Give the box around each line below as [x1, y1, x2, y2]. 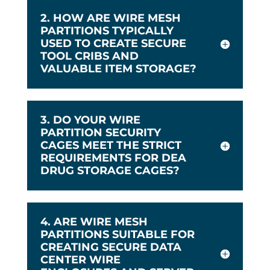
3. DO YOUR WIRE [40, 113, 140, 127]
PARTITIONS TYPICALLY [40, 24, 174, 38]
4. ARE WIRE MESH [40, 215, 148, 229]
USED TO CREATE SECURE [40, 37, 186, 51]
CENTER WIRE [40, 253, 121, 267]
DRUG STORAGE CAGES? [40, 164, 180, 178]
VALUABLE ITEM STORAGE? [40, 62, 196, 76]
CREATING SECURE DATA [40, 240, 181, 254]
